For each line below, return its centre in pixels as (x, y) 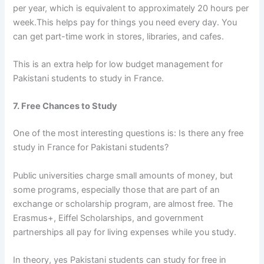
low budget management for (165, 65)
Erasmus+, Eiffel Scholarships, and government (108, 218)
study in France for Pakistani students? (91, 148)
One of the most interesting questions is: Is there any (121, 133)
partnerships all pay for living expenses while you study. (125, 232)
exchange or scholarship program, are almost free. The (123, 204)
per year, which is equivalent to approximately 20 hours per (131, 8)
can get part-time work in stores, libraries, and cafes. (119, 36)
